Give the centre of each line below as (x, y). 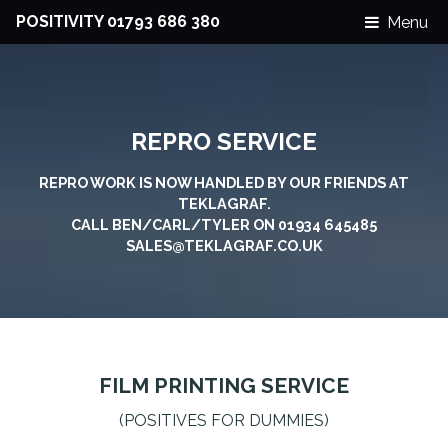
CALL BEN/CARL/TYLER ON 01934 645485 (224, 224)
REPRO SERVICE (224, 141)
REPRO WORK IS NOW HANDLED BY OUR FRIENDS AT (224, 182)
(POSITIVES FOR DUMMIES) (224, 421)
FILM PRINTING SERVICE (224, 386)
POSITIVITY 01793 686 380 (118, 21)
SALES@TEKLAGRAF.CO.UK (224, 245)
